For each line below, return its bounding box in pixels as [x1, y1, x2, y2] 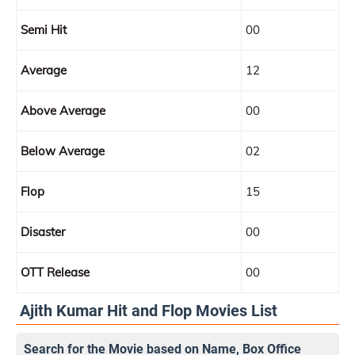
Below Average [21, 143, 105, 158]
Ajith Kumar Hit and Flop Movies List [20, 301, 277, 320]
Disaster [21, 224, 65, 239]
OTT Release [21, 265, 90, 280]
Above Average [21, 103, 105, 118]
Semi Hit [21, 22, 67, 37]
